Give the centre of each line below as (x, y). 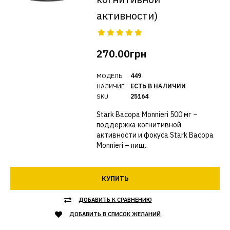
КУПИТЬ (115, 178)
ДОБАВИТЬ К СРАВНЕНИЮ (115, 200)
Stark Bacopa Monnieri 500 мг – (147, 114)
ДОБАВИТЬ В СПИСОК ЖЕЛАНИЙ (115, 214)
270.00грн (121, 54)
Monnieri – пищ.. (122, 145)
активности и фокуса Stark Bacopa (155, 135)
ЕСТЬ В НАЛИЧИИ (158, 86)
